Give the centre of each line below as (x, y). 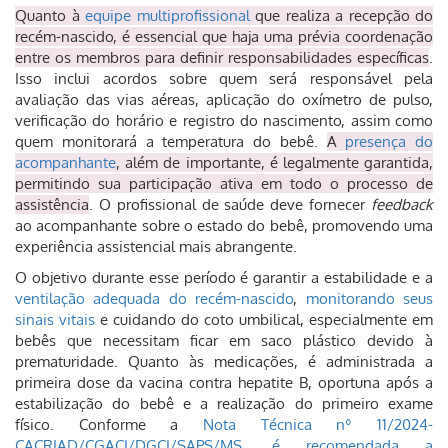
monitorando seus (369, 298)
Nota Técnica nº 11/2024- (318, 424)
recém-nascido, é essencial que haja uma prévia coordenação (224, 36)
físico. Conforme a (109, 424)
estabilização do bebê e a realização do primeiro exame (224, 403)
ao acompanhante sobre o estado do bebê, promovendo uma (224, 225)
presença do (389, 141)
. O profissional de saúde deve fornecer (230, 204)
